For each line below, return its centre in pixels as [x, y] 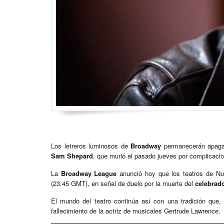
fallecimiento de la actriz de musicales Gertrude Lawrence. [136, 211]
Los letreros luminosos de [91, 146]
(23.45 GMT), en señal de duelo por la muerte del [123, 183]
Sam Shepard [72, 156]
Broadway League [89, 173]
